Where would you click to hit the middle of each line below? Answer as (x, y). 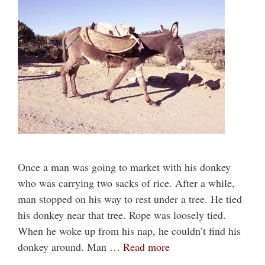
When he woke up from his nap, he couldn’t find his (129, 231)
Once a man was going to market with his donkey (124, 167)
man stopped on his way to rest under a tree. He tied (130, 199)
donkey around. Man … (70, 247)
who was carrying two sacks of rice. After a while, (126, 183)
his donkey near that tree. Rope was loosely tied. (122, 215)
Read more (146, 247)
